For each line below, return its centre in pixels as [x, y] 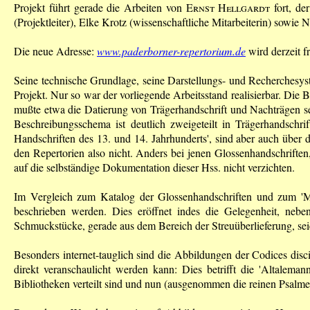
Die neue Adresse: [55, 51]
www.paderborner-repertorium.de [171, 51]
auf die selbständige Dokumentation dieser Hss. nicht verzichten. [154, 167]
